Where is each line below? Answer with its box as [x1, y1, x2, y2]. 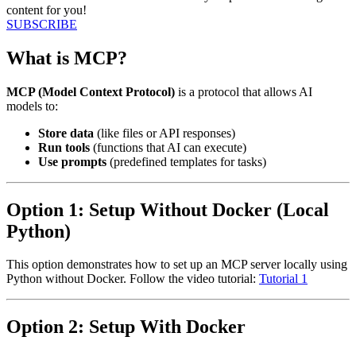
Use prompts [38, 154, 106, 168]
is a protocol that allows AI [175, 84, 312, 99]
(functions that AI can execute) [90, 140, 246, 154]
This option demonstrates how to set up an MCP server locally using [6, 257, 347, 272]
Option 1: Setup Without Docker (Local [6, 199, 329, 220]
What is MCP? [6, 47, 127, 68]
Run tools [38, 140, 90, 154]
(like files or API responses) [94, 126, 235, 140]
